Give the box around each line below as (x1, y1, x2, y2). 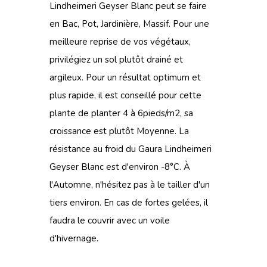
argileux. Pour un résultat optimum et (49, 72, 201, 83)
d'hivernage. (49, 232, 98, 244)
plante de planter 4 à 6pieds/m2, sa (49, 107, 193, 119)
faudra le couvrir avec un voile (49, 215, 170, 226)
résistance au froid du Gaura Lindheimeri (49, 143, 212, 155)
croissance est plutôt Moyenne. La (49, 125, 189, 137)
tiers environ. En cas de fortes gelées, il (49, 197, 208, 209)
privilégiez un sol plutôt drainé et (49, 54, 183, 66)
